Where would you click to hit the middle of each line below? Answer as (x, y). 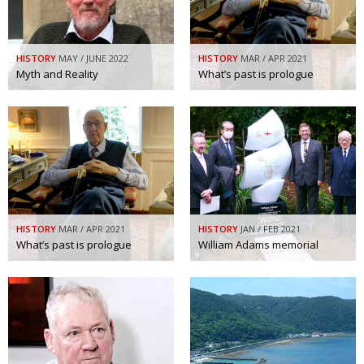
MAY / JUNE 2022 (93, 58)
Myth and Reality (57, 74)
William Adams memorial (258, 244)
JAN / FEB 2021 (271, 228)
